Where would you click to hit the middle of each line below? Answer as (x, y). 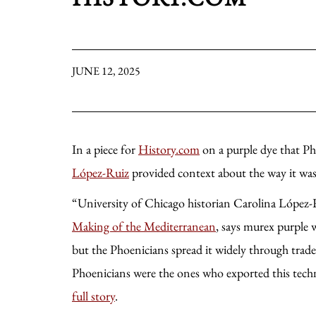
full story (93, 296)
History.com (169, 149)
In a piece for (105, 149)
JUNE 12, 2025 (106, 71)
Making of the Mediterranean (144, 226)
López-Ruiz (101, 172)
